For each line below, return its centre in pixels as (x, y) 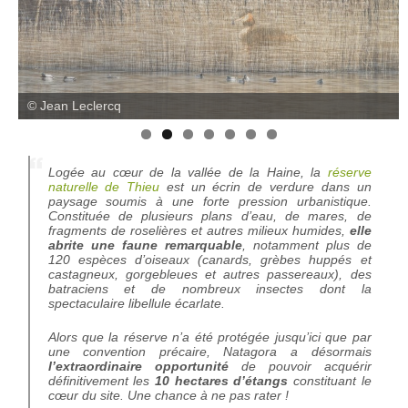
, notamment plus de (306, 245)
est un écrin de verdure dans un (265, 187)
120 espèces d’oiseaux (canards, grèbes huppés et (209, 260)
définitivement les (101, 381)
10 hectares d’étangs (221, 381)
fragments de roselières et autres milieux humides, (199, 231)
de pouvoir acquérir (300, 367)
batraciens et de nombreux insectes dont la (209, 289)
